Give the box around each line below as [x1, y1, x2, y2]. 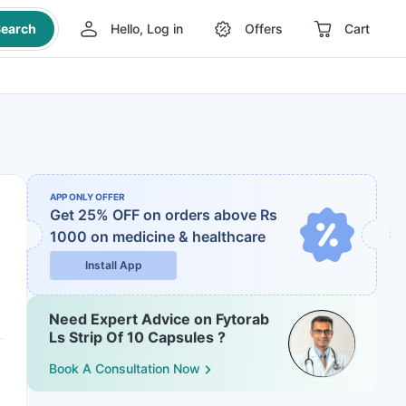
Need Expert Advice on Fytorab [49, 310, 269, 328]
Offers [244, 21, 283, 36]
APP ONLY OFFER [50, 191, 125, 202]
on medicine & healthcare [91, 227, 266, 246]
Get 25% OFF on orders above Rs [50, 206, 277, 224]
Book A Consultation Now [49, 361, 200, 377]
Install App [84, 258, 142, 272]
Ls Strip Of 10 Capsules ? [49, 328, 226, 346]
